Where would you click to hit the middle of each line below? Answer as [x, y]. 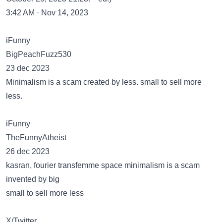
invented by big [33, 179]
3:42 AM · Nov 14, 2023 [47, 13]
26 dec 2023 [28, 151]
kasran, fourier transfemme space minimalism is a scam [103, 165]
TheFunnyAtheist [36, 138]
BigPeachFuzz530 [39, 54]
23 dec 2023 [28, 68]
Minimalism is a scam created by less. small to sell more [104, 82]
